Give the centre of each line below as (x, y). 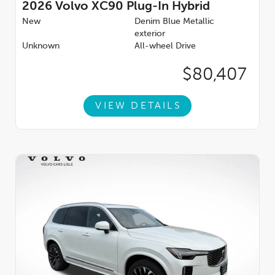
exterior (150, 34)
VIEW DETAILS (138, 106)
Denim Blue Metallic (174, 22)
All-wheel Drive (165, 46)
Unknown (41, 46)
